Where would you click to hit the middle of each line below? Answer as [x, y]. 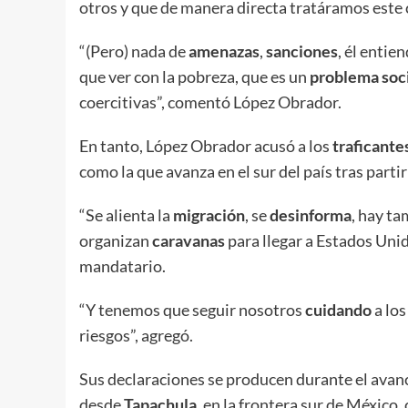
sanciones [302, 51]
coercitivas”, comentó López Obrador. [210, 102]
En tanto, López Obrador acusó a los [206, 146]
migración [209, 215]
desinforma [311, 215]
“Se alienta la [126, 215]
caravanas [189, 241]
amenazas [224, 51]
